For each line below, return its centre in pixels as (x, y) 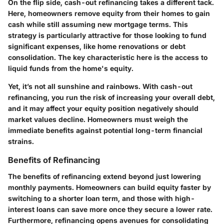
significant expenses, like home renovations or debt (97, 46)
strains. (21, 141)
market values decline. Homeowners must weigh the (98, 119)
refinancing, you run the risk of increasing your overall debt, (111, 97)
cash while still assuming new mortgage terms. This (98, 24)
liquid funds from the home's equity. (71, 68)
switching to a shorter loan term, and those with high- (101, 198)
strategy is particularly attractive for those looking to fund (107, 35)
